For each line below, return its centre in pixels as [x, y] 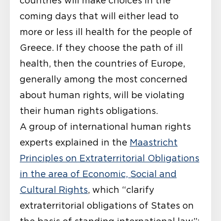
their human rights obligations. [89, 111]
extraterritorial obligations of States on [107, 205]
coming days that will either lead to [99, 16]
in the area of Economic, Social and [98, 174]
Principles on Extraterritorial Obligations [110, 158]
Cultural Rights [54, 190]
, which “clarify [121, 190]
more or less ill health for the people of [106, 32]
